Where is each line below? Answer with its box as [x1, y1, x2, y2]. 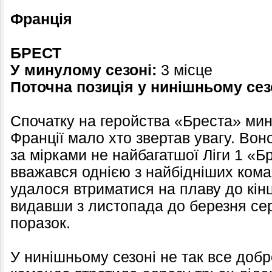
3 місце [157, 62, 212, 78]
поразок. [10, 215, 70, 231]
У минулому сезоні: [10, 62, 157, 78]
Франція [10, 11, 72, 27]
